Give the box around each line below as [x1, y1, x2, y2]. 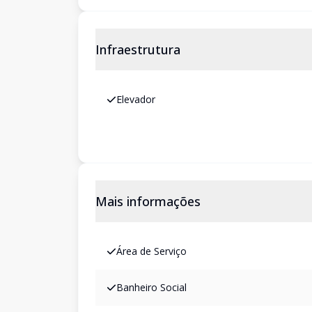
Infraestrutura [95, 41, 180, 58]
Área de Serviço [116, 244, 187, 258]
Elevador [116, 93, 155, 106]
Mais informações [95, 193, 201, 210]
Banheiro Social [116, 281, 187, 294]
